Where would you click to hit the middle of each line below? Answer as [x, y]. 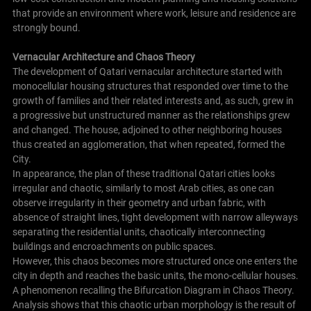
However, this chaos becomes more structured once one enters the [154, 261]
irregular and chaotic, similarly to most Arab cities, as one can [143, 188]
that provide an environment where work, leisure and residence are [154, 14]
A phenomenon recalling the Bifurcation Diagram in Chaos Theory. [153, 291]
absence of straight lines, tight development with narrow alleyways [155, 218]
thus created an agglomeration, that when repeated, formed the [148, 145]
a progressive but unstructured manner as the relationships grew [151, 116]
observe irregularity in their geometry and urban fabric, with [139, 203]
